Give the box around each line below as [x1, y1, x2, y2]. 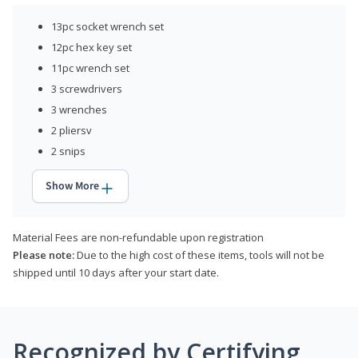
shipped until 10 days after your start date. [13, 265, 219, 280]
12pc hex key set [51, 39, 132, 54]
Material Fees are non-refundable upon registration [13, 229, 264, 245]
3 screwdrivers [51, 81, 122, 96]
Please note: [13, 247, 74, 262]
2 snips [51, 143, 86, 158]
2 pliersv [51, 122, 92, 137]
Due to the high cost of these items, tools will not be [74, 247, 324, 262]
